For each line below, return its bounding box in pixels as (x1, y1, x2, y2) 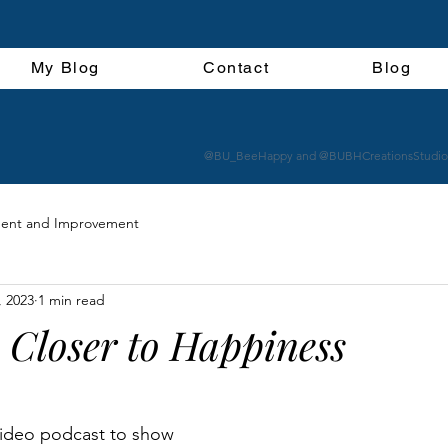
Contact (202, 58, 270, 77)
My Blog (30, 58, 101, 77)
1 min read (38, 291, 105, 310)
